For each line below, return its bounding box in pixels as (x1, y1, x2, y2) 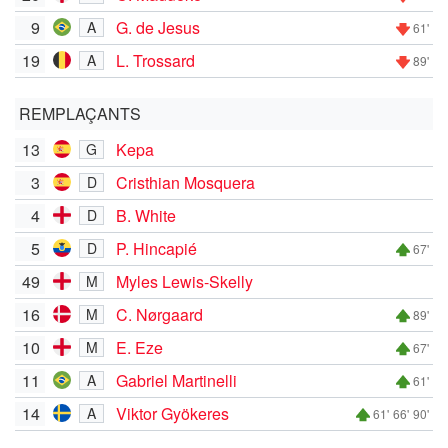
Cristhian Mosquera (116, 170, 255, 194)
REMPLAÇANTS (19, 101, 141, 125)
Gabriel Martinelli (116, 368, 237, 392)
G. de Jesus (116, 15, 200, 39)
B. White (116, 203, 176, 227)
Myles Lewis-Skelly (116, 269, 253, 293)
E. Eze (116, 335, 163, 359)
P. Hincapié (116, 236, 197, 260)
